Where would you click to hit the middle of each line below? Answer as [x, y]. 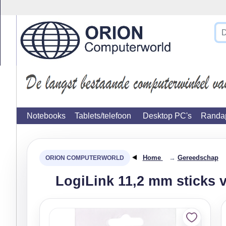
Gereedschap [198, 158]
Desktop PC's [167, 116]
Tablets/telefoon [103, 116]
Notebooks [46, 116]
